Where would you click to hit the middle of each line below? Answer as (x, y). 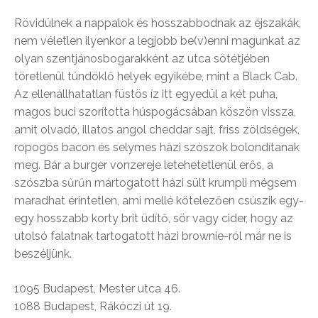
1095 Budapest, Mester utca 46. (97, 288)
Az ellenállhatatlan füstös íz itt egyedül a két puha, (146, 94)
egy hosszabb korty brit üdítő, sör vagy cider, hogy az (154, 218)
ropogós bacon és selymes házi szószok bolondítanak (157, 147)
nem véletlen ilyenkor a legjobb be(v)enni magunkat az (157, 40)
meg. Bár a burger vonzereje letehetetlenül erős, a (144, 165)
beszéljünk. (43, 253)
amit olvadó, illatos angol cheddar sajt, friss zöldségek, (157, 129)
